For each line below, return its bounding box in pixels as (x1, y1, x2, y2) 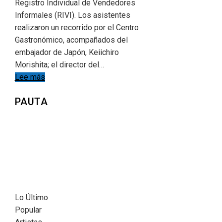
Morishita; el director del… (14, 60, 104, 70)
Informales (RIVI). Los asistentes (14, 10, 130, 20)
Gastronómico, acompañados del (14, 35, 128, 45)
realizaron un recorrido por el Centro (14, 23, 139, 33)
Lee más (14, 72, 45, 82)
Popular (14, 205, 42, 215)
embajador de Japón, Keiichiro (14, 48, 119, 57)
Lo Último (14, 193, 48, 203)
